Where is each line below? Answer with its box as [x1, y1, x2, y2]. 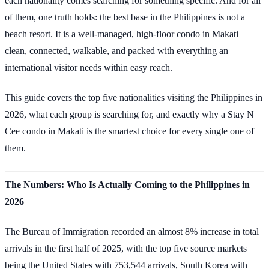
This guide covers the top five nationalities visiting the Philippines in [5, 92, 262, 103]
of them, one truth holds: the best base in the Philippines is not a [5, 11, 245, 22]
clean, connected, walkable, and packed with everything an [5, 45, 228, 56]
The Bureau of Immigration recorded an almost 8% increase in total [5, 226, 259, 237]
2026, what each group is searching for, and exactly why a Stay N [5, 109, 254, 120]
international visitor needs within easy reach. [5, 62, 172, 73]
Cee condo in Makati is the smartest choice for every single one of [5, 126, 254, 137]
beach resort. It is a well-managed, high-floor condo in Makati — [5, 28, 250, 39]
